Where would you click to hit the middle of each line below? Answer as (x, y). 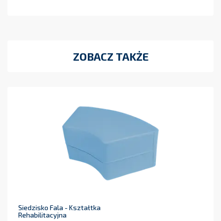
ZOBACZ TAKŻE (110, 56)
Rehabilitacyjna (42, 215)
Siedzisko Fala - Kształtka (59, 208)
